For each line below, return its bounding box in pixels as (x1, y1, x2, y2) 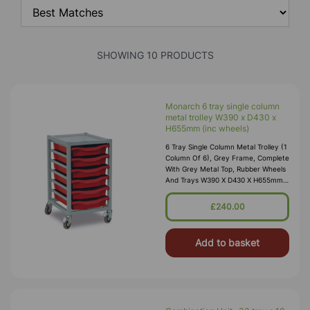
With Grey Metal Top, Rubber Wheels (165, 165, 286, 173)
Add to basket (195, 237, 259, 248)
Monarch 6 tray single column (165, 101, 280, 111)
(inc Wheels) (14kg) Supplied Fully (165, 187, 277, 195)
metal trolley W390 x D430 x (165, 112, 276, 122)
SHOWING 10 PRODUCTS (96, 49, 214, 61)
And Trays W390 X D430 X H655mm (165, 176, 283, 184)
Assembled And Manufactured (165, 198, 266, 206)
